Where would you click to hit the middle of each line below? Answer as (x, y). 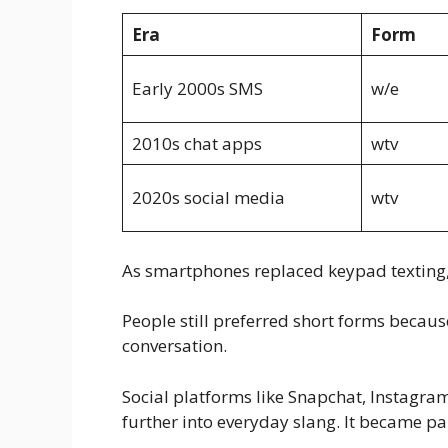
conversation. (174, 346)
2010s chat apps (196, 144)
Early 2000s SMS (197, 89)
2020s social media (208, 198)
